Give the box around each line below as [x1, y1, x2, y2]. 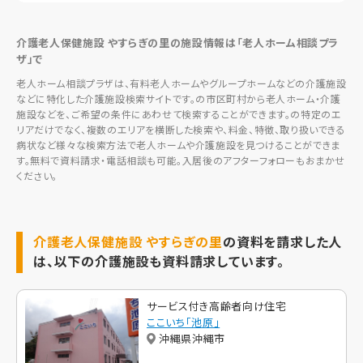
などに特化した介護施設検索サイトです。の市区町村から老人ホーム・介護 [16, 91, 341, 105]
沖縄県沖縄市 [159, 331, 225, 347]
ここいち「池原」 [147, 314, 220, 331]
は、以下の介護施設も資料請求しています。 [33, 250, 285, 271]
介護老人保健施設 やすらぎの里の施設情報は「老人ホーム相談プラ [16, 34, 340, 50]
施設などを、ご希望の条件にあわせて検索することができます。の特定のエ [16, 106, 342, 121]
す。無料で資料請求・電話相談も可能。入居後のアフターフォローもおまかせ [16, 152, 346, 167]
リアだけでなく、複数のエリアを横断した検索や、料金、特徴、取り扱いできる [16, 122, 346, 136]
